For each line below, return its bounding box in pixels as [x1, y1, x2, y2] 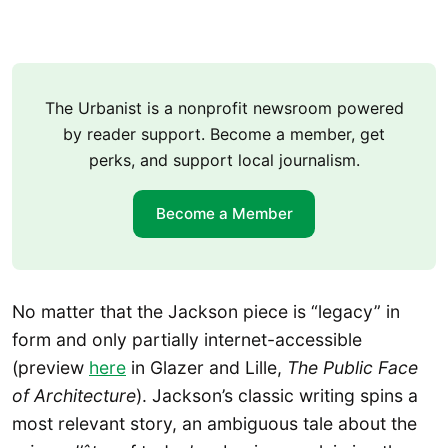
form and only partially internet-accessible [12, 328, 362, 350]
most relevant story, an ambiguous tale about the [12, 412, 417, 434]
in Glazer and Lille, [126, 356, 287, 378]
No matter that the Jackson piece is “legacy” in [12, 300, 400, 322]
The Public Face [287, 356, 418, 378]
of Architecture [12, 384, 136, 406]
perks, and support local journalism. [88, 149, 360, 170]
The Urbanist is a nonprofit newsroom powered [44, 97, 404, 118]
